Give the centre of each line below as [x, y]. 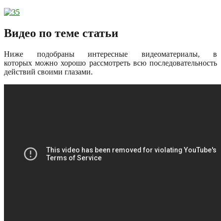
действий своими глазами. [48, 72]
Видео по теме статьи [61, 33]
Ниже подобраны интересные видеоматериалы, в [110, 54]
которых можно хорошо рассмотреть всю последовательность [110, 63]
